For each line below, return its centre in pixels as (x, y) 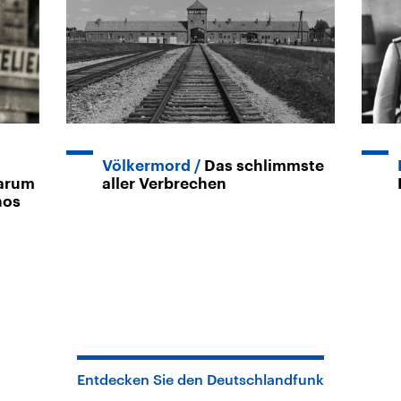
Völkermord (146, 166)
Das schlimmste (264, 166)
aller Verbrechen (164, 183)
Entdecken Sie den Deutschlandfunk (200, 379)
